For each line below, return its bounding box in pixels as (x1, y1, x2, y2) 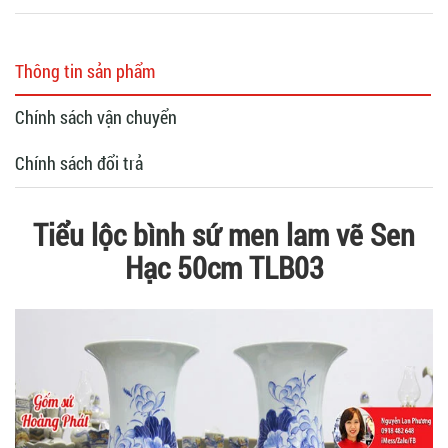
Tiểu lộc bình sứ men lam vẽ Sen (33, 214, 415, 254)
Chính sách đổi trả (15, 150, 143, 175)
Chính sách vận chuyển (15, 104, 177, 129)
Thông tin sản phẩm (15, 58, 155, 83)
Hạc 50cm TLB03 (124, 247, 324, 287)
